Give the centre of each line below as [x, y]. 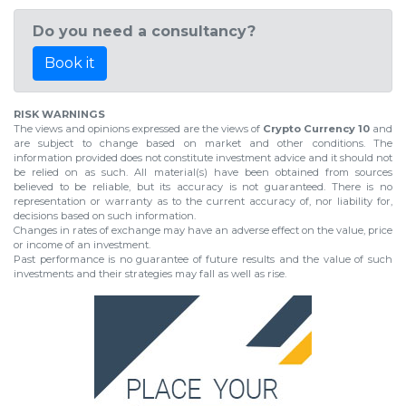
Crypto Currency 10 [316, 129]
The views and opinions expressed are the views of [138, 129]
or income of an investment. [82, 245]
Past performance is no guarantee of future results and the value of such [203, 260]
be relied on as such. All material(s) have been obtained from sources [203, 173]
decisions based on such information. [105, 216]
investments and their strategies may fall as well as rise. [150, 274]
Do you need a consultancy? [144, 32]
